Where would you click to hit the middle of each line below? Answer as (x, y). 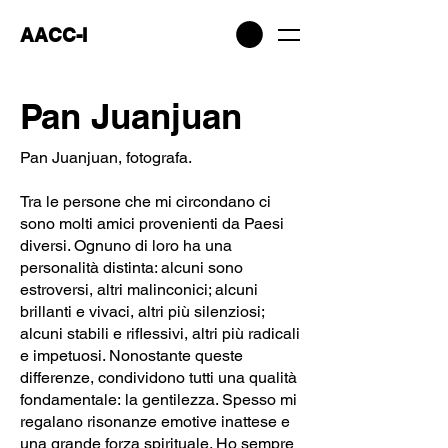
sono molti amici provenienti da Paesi (152, 223)
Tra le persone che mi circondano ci (145, 201)
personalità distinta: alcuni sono (131, 267)
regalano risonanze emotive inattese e (155, 421)
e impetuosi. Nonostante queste (131, 355)
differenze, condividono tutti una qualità (158, 377)
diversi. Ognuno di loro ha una (126, 245)
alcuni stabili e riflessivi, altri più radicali (160, 333)
